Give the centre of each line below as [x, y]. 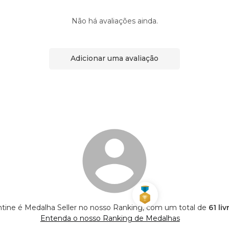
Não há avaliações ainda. [114, 21]
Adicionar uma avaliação [114, 59]
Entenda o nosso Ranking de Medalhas [110, 218]
